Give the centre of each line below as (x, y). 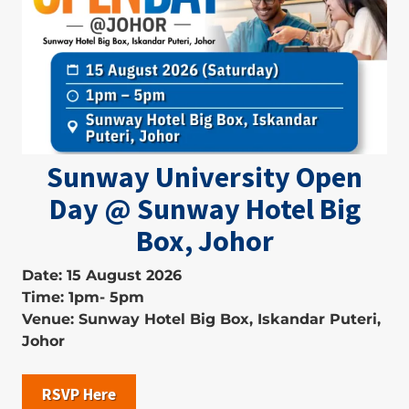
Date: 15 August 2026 (102, 275)
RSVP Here (79, 394)
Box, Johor (204, 241)
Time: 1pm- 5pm (83, 297)
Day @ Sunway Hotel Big (204, 209)
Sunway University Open (204, 177)
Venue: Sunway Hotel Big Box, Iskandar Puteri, (201, 319)
